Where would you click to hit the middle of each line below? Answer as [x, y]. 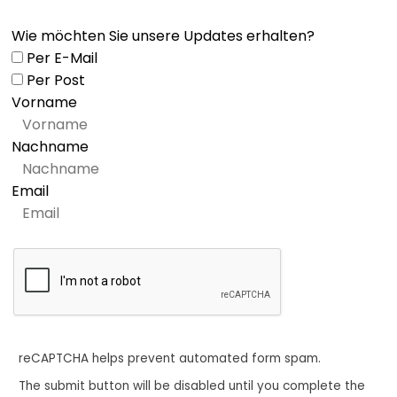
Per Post [54, 81]
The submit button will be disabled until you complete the [192, 385]
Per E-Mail [60, 58]
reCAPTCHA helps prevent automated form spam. [170, 359]
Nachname [50, 147]
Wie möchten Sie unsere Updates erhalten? [163, 36]
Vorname [44, 103]
